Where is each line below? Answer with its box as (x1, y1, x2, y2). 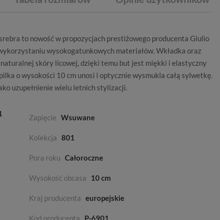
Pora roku (29, 153, 60, 162)
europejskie (85, 193, 124, 202)
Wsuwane (61, 113, 95, 122)
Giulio (190, 34, 209, 43)
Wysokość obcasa (29, 173, 86, 182)
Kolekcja (29, 133, 57, 142)
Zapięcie (29, 113, 56, 122)
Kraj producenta (29, 193, 81, 202)
